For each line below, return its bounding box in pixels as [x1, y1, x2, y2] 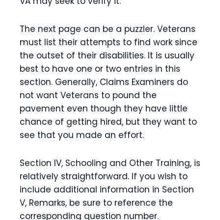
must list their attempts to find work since [20, 36, 197, 48]
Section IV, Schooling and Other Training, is [20, 157, 200, 169]
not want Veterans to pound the [20, 89, 157, 101]
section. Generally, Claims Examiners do [20, 76, 188, 88]
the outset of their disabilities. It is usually [20, 50, 194, 61]
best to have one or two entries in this [20, 63, 180, 75]
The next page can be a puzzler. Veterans [20, 23, 195, 35]
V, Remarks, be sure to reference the [20, 197, 173, 209]
